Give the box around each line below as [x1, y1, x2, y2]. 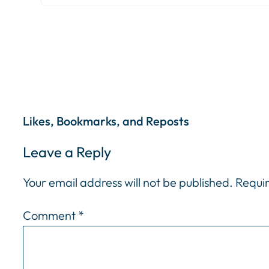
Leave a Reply [23, 142, 111, 161]
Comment [23, 207, 78, 223]
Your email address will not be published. [23, 174, 233, 190]
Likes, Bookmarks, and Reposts [23, 113, 189, 129]
